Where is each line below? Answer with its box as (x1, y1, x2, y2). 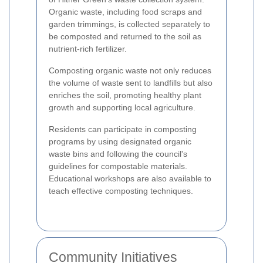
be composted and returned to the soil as (49, 32, 201, 42)
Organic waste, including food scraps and (49, 7, 202, 17)
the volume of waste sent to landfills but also (49, 78, 213, 88)
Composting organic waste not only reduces (49, 66, 211, 76)
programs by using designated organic (49, 137, 191, 147)
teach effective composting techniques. (49, 186, 193, 196)
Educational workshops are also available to (49, 174, 211, 184)
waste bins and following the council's (49, 149, 187, 159)
